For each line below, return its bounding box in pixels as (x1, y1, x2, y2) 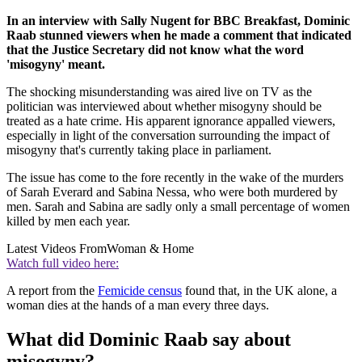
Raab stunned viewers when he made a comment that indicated (6, 28, 351, 43)
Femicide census (98, 284, 182, 298)
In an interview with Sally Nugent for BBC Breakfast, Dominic (6, 14, 350, 28)
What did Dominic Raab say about (6, 329, 291, 351)
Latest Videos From (6, 242, 107, 256)
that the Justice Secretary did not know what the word (6, 43, 304, 57)
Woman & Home (107, 242, 194, 256)
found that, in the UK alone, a (182, 284, 337, 298)
